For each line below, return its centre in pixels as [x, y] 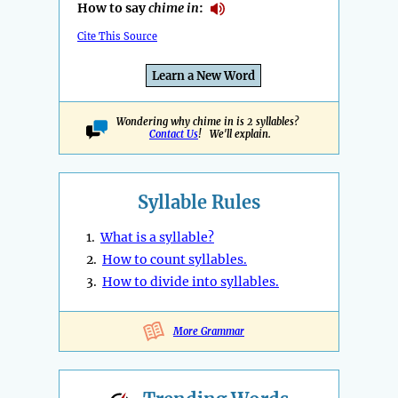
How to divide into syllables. [191, 282]
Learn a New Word [203, 76]
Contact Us [174, 135]
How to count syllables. [175, 260]
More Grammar [209, 332]
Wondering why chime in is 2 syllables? [210, 122]
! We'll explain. [235, 135]
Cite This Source [117, 37]
